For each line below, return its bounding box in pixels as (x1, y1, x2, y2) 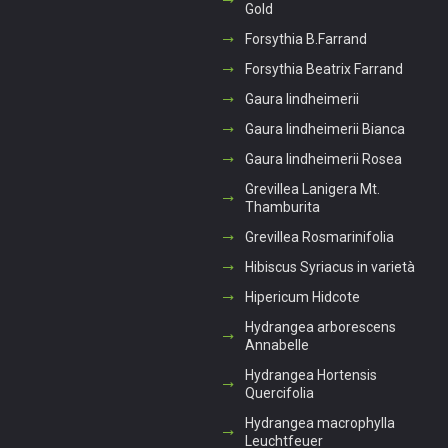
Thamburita (244, 199, 320, 215)
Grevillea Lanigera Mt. (244, 181, 380, 197)
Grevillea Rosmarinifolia (244, 229, 394, 245)
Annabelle (244, 337, 309, 353)
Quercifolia (244, 385, 314, 401)
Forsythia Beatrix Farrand (244, 61, 403, 77)
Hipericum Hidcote (244, 289, 360, 305)
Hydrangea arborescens (244, 319, 396, 335)
